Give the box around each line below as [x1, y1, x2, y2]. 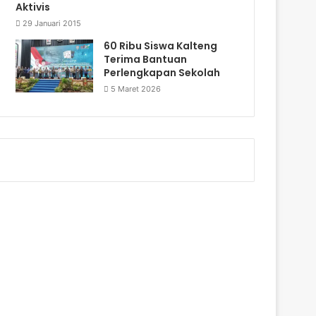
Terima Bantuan [104, 51, 188, 66]
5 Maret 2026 [111, 83, 162, 94]
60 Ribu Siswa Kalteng [104, 38, 218, 53]
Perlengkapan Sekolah [104, 65, 221, 80]
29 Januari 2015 [23, 18, 82, 28]
